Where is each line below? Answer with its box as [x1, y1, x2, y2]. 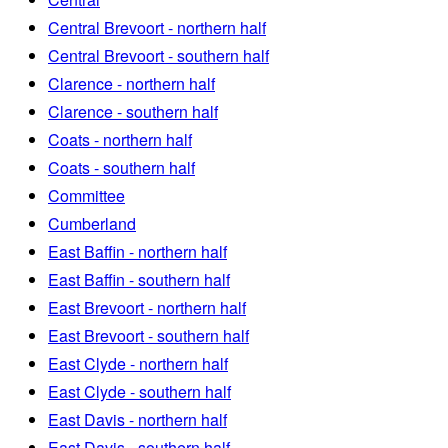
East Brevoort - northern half [48, 296, 246, 320]
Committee [48, 184, 125, 208]
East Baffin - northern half [48, 240, 227, 264]
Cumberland [48, 212, 136, 236]
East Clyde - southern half [48, 380, 231, 404]
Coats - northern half [48, 128, 192, 152]
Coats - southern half [48, 156, 195, 180]
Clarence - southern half [48, 100, 218, 124]
